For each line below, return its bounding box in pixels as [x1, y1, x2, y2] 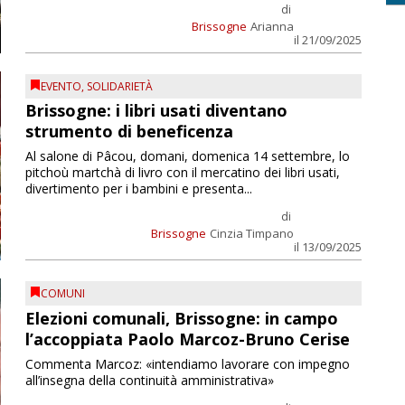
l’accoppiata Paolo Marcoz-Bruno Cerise [24, 327, 350, 350]
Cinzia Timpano [209, 225, 294, 242]
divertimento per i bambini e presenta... [24, 180, 252, 198]
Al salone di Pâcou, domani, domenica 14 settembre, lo [24, 147, 350, 165]
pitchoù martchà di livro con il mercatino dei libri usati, [24, 164, 340, 182]
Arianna [250, 18, 294, 34]
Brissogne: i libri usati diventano [24, 99, 287, 122]
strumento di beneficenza [24, 120, 233, 143]
